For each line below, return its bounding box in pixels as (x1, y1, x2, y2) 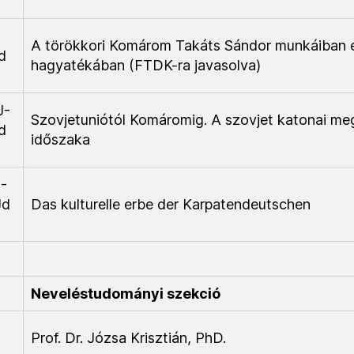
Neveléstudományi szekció (31, 285, 220, 302)
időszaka (31, 131, 90, 148)
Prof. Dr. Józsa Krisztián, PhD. (31, 330, 226, 346)
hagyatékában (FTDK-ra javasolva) (31, 57, 261, 73)
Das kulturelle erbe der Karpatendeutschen (31, 196, 311, 213)
